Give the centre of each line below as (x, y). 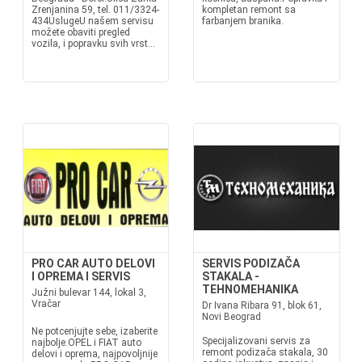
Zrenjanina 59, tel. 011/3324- (95, 10)
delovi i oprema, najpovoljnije (94, 354)
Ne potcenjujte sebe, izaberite (94, 331)
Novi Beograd (232, 317)
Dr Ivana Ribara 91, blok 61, (262, 305)
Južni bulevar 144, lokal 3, (88, 293)
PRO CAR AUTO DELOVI (93, 263)
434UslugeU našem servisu (92, 21)
